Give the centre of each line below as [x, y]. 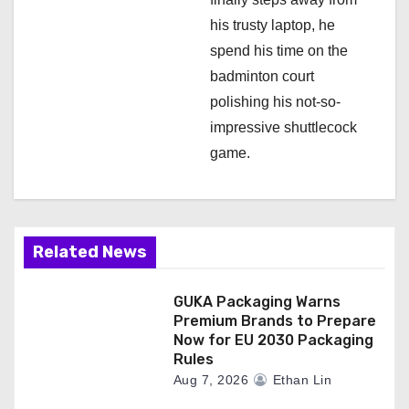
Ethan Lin [300, 380]
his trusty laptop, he [273, 26]
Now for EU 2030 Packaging [273, 341]
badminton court [262, 77]
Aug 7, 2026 [211, 380]
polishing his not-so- [275, 102]
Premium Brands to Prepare [274, 321]
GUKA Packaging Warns [257, 302]
